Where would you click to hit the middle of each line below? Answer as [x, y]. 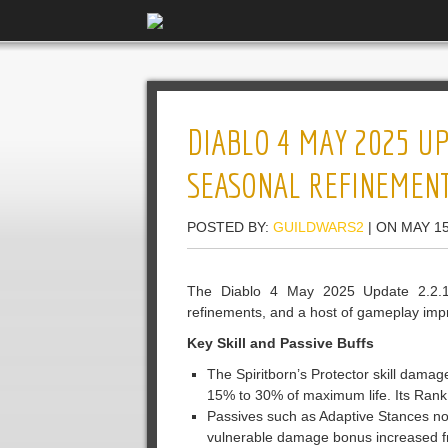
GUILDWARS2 [318, 227]
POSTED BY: [230, 227]
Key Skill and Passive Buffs [280, 343]
